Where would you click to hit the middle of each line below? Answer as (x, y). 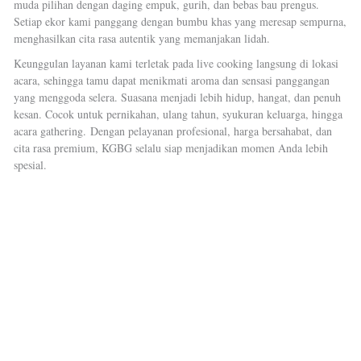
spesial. (30, 165)
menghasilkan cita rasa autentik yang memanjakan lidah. (141, 38)
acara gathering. (52, 131)
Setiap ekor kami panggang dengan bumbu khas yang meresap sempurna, (180, 21)
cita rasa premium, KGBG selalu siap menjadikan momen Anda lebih (170, 148)
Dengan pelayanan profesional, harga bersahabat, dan (211, 131)
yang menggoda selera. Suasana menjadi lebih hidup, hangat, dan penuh (177, 97)
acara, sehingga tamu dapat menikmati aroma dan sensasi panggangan (171, 80)
